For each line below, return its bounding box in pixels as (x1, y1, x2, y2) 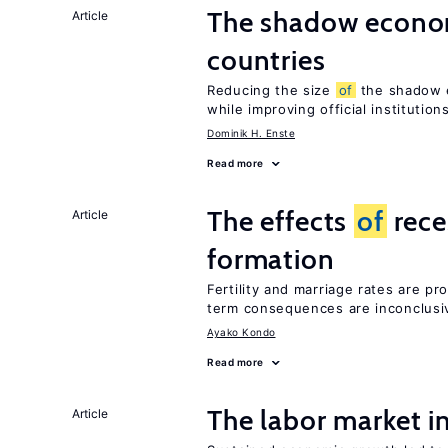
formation (207, 242, 335, 276)
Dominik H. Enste (207, 127, 295, 139)
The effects (207, 204, 355, 238)
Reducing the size (207, 82, 336, 98)
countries (207, 43, 326, 77)
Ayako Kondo (207, 326, 276, 338)
